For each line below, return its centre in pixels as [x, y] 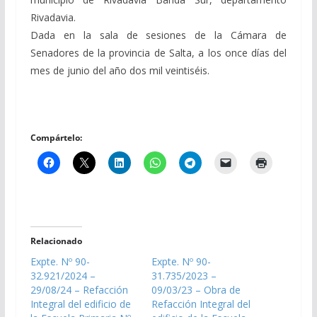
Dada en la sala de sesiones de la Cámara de [158, 35]
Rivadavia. [53, 17]
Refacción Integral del [201, 304]
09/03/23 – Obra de [196, 289]
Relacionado [56, 241]
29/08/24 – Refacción [79, 289]
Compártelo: [56, 137]
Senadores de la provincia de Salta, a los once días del [158, 52]
